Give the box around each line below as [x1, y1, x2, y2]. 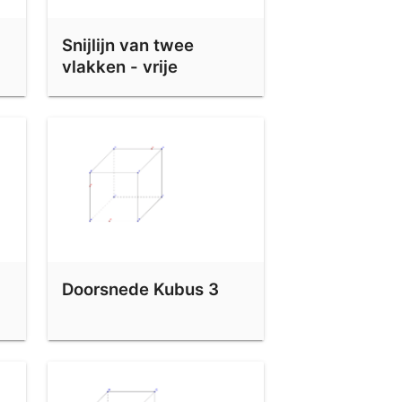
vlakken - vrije [62, 57, 178, 77]
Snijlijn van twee [62, 35, 194, 56]
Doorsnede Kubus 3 [62, 278, 219, 299]
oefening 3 [62, 78, 148, 99]
